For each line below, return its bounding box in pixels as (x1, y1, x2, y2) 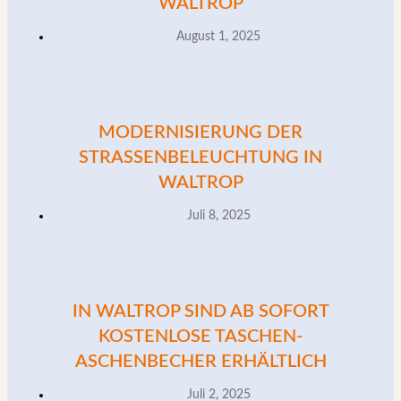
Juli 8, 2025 (186, 209, 251, 222)
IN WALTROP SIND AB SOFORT (72, 302, 329, 320)
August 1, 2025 (176, 30, 260, 43)
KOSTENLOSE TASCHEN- (98, 327, 303, 346)
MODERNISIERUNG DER (98, 123, 303, 141)
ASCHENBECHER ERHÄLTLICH (74, 352, 327, 371)
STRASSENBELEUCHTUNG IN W (79, 148, 322, 166)
